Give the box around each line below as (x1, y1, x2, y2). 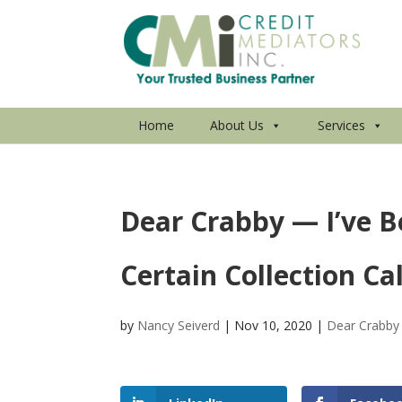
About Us (210, 117, 265, 134)
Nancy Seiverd (137, 317, 221, 334)
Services (318, 117, 366, 134)
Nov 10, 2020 (234, 317, 313, 334)
